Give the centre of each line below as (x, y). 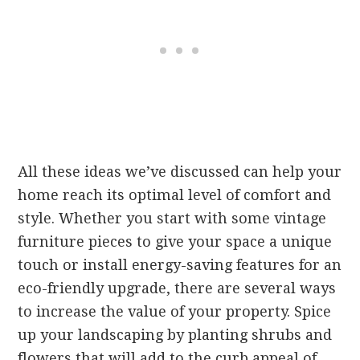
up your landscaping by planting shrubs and (175, 335)
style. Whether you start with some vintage (172, 219)
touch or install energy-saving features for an (180, 265)
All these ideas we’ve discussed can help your (180, 172)
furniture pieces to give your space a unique (175, 242)
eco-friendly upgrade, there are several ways (177, 288)
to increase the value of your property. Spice (175, 312)
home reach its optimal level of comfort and (175, 195)
